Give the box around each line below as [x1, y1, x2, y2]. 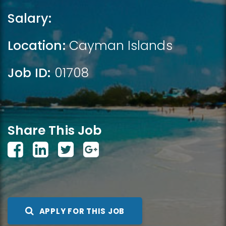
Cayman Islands [69, 37, 173, 54]
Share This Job [8, 122, 101, 139]
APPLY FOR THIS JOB [39, 206, 125, 216]
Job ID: [8, 64, 51, 82]
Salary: [8, 10, 52, 27]
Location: [8, 37, 66, 54]
